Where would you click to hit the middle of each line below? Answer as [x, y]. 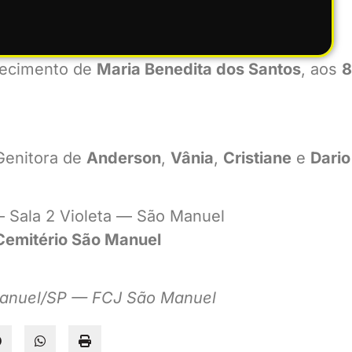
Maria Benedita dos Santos [199, 70]
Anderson [124, 158]
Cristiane [257, 158]
